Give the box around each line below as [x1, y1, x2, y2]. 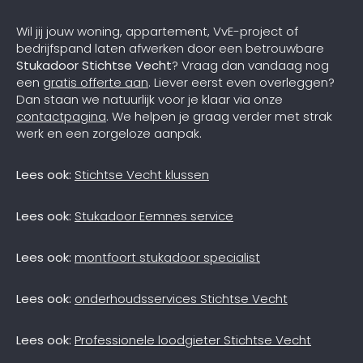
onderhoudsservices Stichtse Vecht [75, 289, 288, 307]
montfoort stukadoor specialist [75, 248, 260, 266]
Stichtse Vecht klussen [75, 165, 209, 183]
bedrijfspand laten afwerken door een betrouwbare [16, 39, 324, 57]
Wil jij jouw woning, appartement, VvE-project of [16, 22, 298, 40]
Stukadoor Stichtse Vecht [16, 56, 172, 74]
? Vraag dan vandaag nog [172, 56, 329, 74]
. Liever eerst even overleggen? [148, 73, 335, 91]
